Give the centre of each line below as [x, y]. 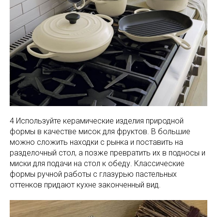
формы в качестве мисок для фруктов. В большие [100, 131]
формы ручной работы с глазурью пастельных [93, 174]
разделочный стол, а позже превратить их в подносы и [108, 153]
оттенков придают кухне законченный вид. [85, 185]
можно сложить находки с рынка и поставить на [96, 142]
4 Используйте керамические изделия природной [97, 121]
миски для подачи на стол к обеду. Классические [97, 163]
